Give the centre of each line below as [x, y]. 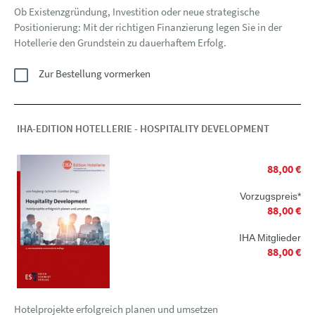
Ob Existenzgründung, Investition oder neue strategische [137, 11]
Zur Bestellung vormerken [95, 73]
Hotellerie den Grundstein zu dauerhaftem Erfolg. [120, 42]
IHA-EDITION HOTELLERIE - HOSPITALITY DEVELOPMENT [143, 128]
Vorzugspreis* [270, 196]
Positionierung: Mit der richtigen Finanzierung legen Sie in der [148, 27]
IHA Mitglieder [270, 237]
